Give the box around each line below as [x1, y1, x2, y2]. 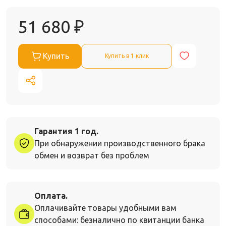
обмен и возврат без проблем [34, 150, 149, 160]
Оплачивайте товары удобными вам [34, 203, 177, 212]
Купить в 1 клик [104, 52, 149, 60]
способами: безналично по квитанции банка [34, 215, 204, 224]
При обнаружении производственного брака [34, 138, 205, 148]
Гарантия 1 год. [34, 126, 98, 136]
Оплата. [34, 191, 68, 200]
